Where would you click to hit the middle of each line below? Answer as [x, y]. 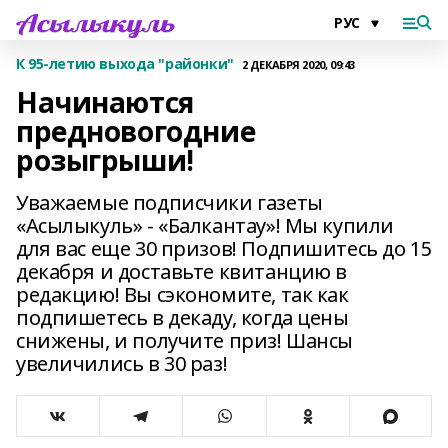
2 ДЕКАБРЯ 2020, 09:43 [298, 64]
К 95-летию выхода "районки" [125, 63]
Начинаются [105, 102]
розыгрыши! [105, 160]
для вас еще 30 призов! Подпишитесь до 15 [224, 248]
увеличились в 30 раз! [122, 363]
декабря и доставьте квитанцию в [181, 271]
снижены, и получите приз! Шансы [184, 340]
